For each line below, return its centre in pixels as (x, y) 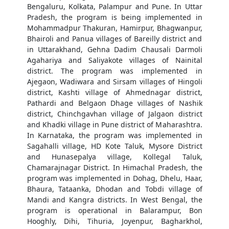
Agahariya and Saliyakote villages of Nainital (114, 60)
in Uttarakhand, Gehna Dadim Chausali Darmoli (114, 50)
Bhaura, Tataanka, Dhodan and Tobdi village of (114, 189)
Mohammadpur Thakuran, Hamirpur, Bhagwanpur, (114, 28)
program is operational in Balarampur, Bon (114, 211)
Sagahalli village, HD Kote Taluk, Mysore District (114, 146)
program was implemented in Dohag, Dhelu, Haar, (114, 178)
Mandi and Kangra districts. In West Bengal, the (114, 200)
